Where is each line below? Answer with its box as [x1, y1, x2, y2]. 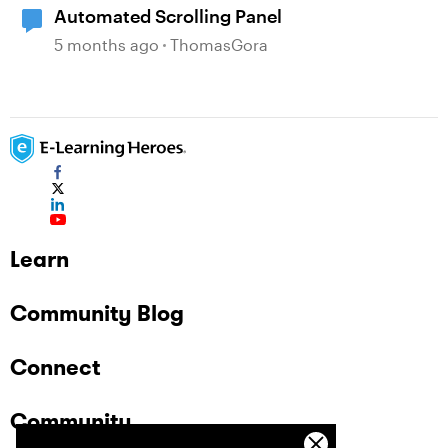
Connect [10, 353, 100, 381]
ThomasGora [170, 35, 268, 54]
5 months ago [54, 35, 159, 54]
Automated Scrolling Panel [54, 5, 282, 27]
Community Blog [10, 299, 184, 327]
